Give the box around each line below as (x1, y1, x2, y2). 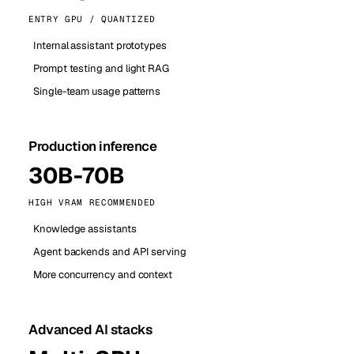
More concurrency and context (33, 268, 173, 281)
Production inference (28, 137, 157, 155)
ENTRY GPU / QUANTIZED (28, 13, 156, 24)
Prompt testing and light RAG (33, 62, 170, 75)
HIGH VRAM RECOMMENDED (28, 197, 156, 208)
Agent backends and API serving (33, 245, 186, 258)
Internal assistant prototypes (33, 39, 167, 52)
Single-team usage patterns (33, 85, 161, 98)
